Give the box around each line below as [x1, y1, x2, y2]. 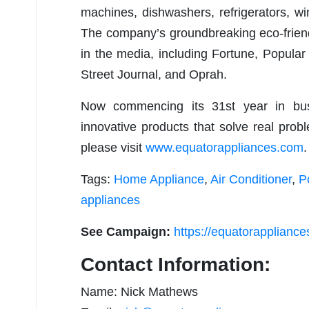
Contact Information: [81, 254, 270, 276]
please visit [81, 141, 146, 155]
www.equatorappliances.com [146, 141, 303, 155]
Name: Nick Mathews [81, 285, 198, 299]
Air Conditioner [210, 172, 292, 187]
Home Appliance [114, 172, 204, 187]
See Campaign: [81, 225, 174, 239]
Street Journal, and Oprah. [81, 68, 227, 82]
